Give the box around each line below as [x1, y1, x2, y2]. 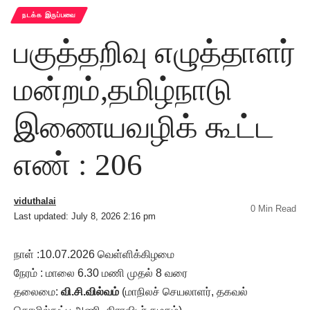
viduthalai [14, 195, 56, 206]
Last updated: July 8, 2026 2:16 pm [14, 210, 156, 221]
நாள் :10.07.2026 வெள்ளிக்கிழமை [14, 248, 174, 260]
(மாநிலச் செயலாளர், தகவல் [119, 285, 248, 298]
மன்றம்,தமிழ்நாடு [14, 72, 232, 107]
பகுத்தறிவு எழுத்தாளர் [14, 35, 295, 70]
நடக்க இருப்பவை [22, 10, 76, 19]
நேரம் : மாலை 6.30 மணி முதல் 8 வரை [14, 266, 188, 279]
